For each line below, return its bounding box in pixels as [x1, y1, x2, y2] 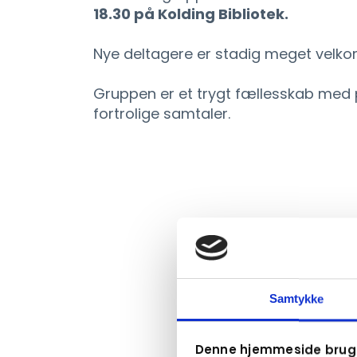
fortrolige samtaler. [93, 104, 230, 124]
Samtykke [269, 292, 324, 306]
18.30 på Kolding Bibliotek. [93, 4, 288, 24]
